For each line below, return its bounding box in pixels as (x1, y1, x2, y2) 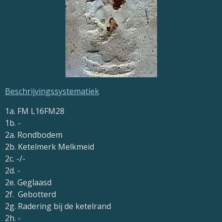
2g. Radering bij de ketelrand (5, 200, 111, 212)
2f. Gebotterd (5, 188, 56, 200)
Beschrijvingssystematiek (5, 85, 99, 97)
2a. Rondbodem (5, 129, 62, 140)
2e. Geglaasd (5, 176, 52, 188)
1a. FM (5, 105, 31, 116)
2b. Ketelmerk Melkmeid (5, 141, 94, 152)
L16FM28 (31, 105, 64, 116)
